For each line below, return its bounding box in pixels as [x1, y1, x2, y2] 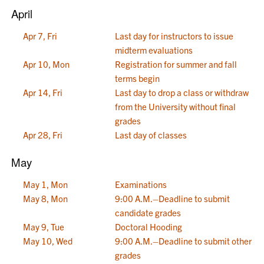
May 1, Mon [23, 179, 68, 190]
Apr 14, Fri [23, 87, 63, 98]
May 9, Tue [23, 221, 65, 232]
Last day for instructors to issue [115, 30, 234, 41]
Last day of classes [115, 129, 187, 140]
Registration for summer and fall [115, 58, 237, 70]
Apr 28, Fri [23, 129, 63, 140]
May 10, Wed [23, 235, 73, 246]
